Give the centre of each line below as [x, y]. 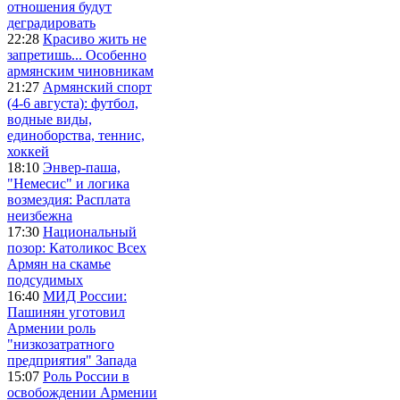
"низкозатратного [61, 344]
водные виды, [50, 119]
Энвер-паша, [82, 167]
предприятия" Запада [72, 360]
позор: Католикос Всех [77, 247]
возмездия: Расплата [69, 199]
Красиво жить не [95, 38]
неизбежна [40, 215]
